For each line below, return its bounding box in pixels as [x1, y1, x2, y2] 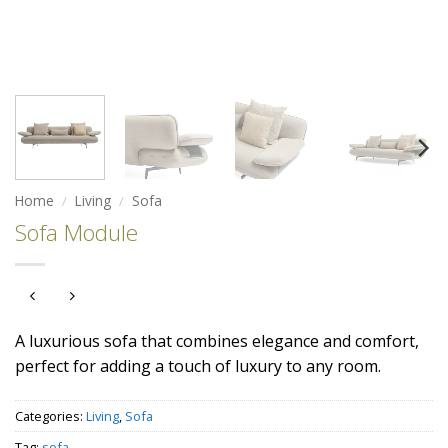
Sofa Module [15, 216, 138, 248]
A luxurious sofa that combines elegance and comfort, [15, 330, 419, 353]
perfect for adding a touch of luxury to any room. [15, 355, 381, 378]
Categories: [15, 407, 86, 426]
